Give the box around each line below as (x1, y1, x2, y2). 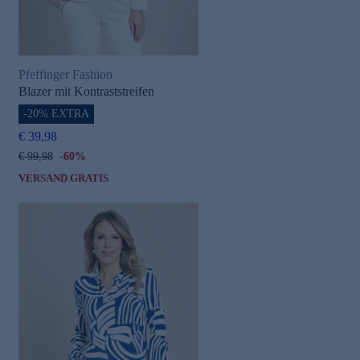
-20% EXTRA (23, 108, 89, 121)
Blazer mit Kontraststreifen (18, 84, 154, 99)
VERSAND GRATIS (18, 172, 108, 185)
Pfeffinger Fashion (18, 67, 112, 81)
